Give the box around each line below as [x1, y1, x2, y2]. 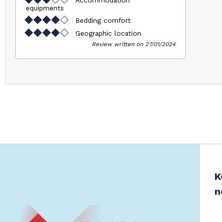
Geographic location [75, 29, 141, 37]
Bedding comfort [75, 16, 131, 24]
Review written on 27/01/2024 [91, 40, 175, 48]
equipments [26, 3, 64, 12]
